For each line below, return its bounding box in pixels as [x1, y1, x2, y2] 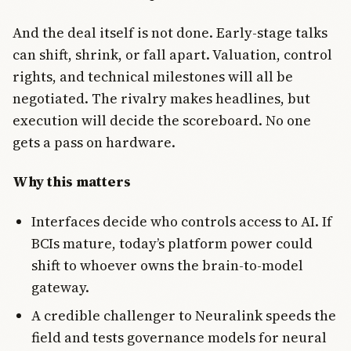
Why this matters [13, 172, 131, 192]
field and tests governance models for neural [31, 327, 327, 347]
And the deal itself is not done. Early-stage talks [13, 22, 327, 42]
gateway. [31, 277, 89, 297]
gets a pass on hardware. [13, 132, 175, 152]
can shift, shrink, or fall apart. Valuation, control [13, 44, 332, 64]
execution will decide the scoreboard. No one [13, 110, 311, 130]
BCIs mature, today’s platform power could [31, 233, 313, 253]
